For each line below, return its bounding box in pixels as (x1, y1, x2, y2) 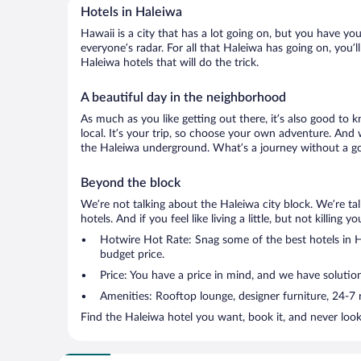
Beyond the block (81, 176, 180, 189)
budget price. (100, 249, 164, 260)
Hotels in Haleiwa (81, 6, 182, 19)
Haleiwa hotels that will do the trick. (81, 57, 259, 68)
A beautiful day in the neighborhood (81, 91, 286, 104)
